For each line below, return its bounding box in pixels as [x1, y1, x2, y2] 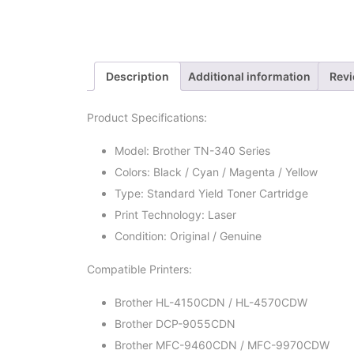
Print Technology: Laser [114, 207, 236, 221]
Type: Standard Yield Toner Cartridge [114, 186, 308, 200]
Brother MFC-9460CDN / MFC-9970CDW [114, 337, 330, 352]
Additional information [187, 70, 311, 84]
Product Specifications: [86, 110, 207, 124]
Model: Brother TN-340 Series [114, 143, 270, 157]
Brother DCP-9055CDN [114, 316, 235, 330]
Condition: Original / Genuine [114, 228, 262, 243]
